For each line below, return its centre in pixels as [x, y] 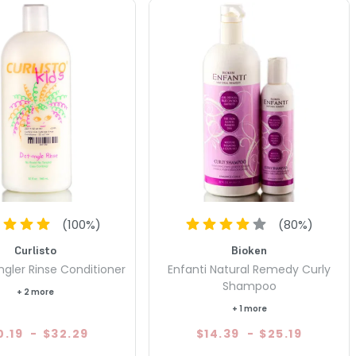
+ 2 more [36, 292]
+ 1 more [249, 309]
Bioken [250, 251]
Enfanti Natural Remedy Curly [250, 270]
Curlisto [36, 251]
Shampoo [249, 286]
